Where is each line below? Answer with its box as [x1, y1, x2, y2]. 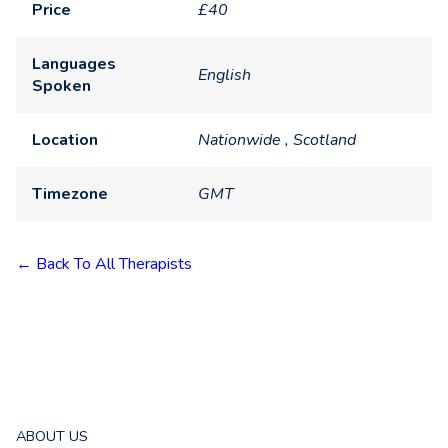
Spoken [32, 75, 91, 98]
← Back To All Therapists [16, 253, 192, 276]
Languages [32, 53, 116, 76]
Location [32, 129, 98, 152]
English [198, 64, 251, 87]
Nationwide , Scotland [198, 129, 356, 152]
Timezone [32, 183, 108, 206]
